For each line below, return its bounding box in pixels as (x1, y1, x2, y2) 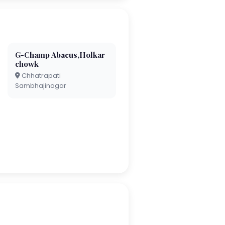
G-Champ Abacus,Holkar (15, 49, 105, 60)
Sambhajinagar (15, 81, 66, 90)
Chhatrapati (20, 71, 61, 80)
